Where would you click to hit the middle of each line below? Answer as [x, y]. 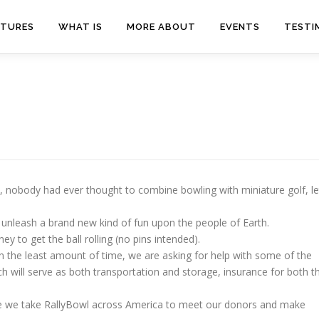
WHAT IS [80, 27]
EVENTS [240, 27]
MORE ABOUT [161, 27]
